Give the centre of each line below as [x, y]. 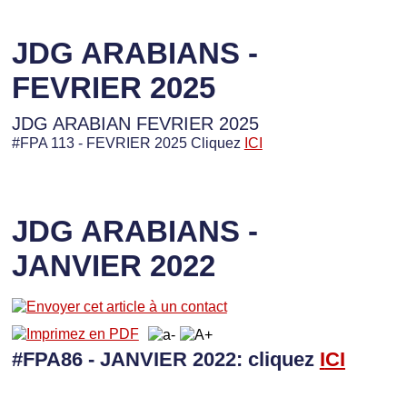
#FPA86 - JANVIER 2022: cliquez [165, 359]
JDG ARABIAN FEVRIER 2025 [138, 123]
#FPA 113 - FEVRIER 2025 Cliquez [128, 142]
